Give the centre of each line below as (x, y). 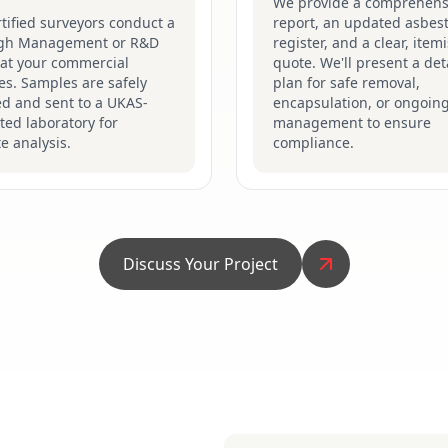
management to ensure (352, 122)
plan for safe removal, (346, 82)
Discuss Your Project (200, 264)
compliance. (313, 142)
